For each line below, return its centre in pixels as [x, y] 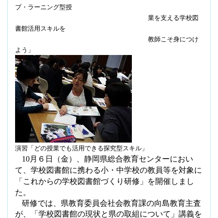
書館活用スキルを [66, 28]
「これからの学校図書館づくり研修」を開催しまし [105, 181]
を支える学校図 [176, 18]
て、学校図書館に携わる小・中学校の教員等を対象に [109, 170]
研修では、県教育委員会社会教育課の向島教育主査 [111, 203]
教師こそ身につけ [107, 39]
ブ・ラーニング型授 [53, 7]
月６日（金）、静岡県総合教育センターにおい [111, 159]
